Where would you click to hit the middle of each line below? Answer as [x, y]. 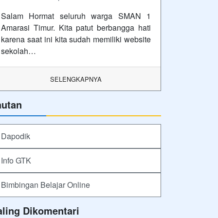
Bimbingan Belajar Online [45, 184]
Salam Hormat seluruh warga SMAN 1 [76, 16]
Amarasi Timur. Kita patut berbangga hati [76, 27]
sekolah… [18, 51]
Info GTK [16, 160]
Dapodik [16, 136]
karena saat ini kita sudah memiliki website [76, 39]
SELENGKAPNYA [76, 79]
